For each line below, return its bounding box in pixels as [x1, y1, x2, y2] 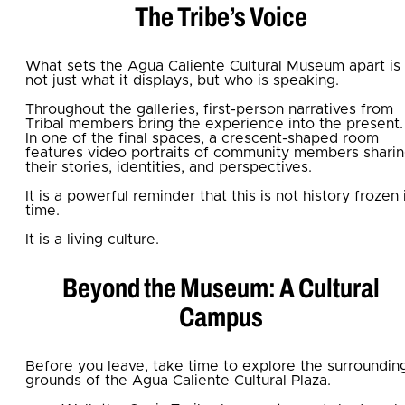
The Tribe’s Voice [134, 2, 307, 32]
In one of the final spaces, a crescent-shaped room [25, 130, 379, 146]
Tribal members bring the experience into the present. [25, 116, 403, 131]
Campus [178, 302, 263, 332]
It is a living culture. [25, 231, 159, 247]
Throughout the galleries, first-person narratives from [25, 101, 393, 117]
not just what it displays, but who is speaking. [25, 72, 339, 88]
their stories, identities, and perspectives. [25, 159, 312, 174]
